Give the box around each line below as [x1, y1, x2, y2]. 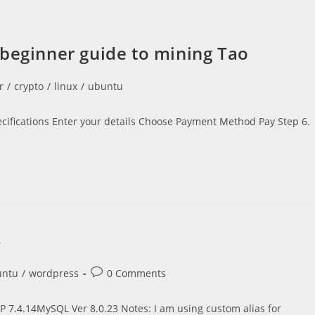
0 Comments [107, 266, 166, 280]
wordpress [29, 266, 79, 280]
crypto [14, 79, 44, 93]
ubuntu [88, 79, 123, 93]
